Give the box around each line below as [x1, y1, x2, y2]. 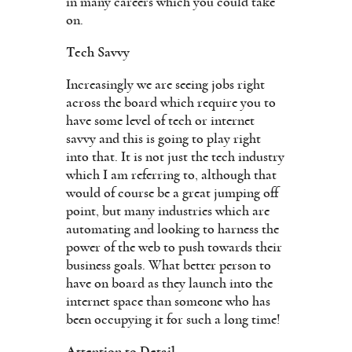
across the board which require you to [66, 95, 276, 110]
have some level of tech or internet [66, 113, 255, 128]
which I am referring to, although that [66, 167, 277, 182]
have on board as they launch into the [66, 276, 273, 291]
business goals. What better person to [66, 258, 271, 273]
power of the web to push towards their [66, 240, 282, 255]
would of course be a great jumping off [66, 185, 278, 200]
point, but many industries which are [66, 203, 269, 218]
